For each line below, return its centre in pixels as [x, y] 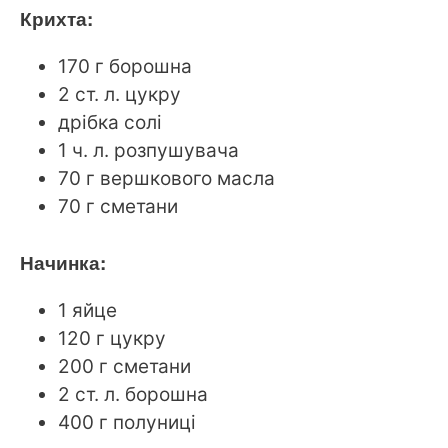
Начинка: [63, 263]
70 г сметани [118, 206]
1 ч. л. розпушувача [148, 150]
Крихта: [56, 18]
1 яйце [87, 311]
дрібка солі [110, 122]
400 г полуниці [127, 423]
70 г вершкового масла [166, 178]
